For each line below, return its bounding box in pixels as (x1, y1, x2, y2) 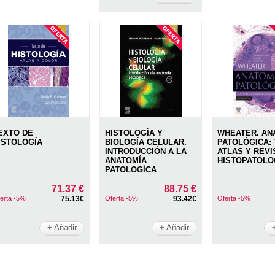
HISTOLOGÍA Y (105, 128, 163, 137)
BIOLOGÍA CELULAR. (105, 137, 187, 147)
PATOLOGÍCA (105, 165, 157, 174)
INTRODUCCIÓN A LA (105, 146, 187, 156)
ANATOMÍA (105, 155, 147, 165)
